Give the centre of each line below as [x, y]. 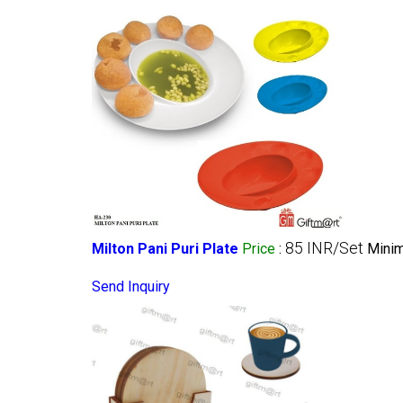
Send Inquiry [131, 286]
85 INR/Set [324, 247]
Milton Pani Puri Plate [165, 248]
